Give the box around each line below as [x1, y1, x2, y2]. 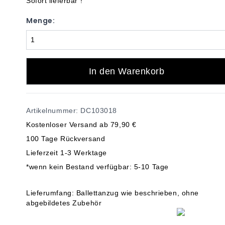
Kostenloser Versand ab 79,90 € [26, 121, 137, 129]
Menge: [26, 16, 55, 26]
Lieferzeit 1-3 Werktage [26, 149, 107, 157]
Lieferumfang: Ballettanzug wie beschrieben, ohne [26, 189, 199, 197]
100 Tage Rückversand [26, 135, 105, 143]
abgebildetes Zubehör [26, 199, 102, 207]
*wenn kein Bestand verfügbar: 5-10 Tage [26, 163, 169, 171]
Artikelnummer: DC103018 [26, 106, 117, 115]
